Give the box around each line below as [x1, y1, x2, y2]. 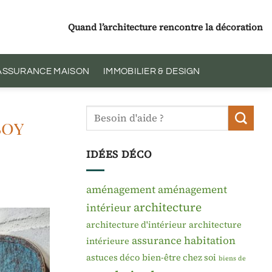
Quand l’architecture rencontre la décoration [68, 20, 263, 33]
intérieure [86, 234, 129, 247]
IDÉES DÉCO [86, 146, 152, 161]
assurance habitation [132, 233, 236, 248]
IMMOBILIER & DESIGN [103, 66, 200, 76]
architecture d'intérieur [86, 218, 186, 231]
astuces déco [86, 251, 140, 263]
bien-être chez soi [142, 251, 216, 263]
